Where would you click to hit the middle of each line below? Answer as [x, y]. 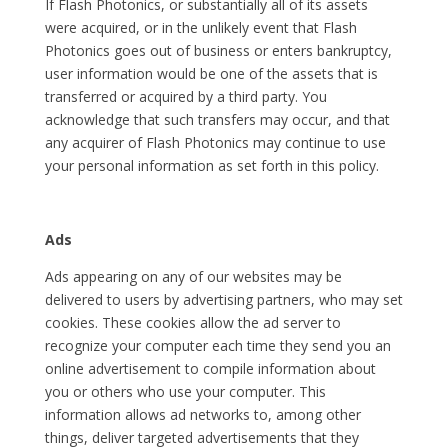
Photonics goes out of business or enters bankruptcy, [218, 50]
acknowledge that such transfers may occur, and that [217, 119]
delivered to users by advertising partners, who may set [223, 299]
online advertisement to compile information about [210, 368]
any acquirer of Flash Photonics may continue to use [215, 142]
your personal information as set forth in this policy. [211, 165]
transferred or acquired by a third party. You [185, 96]
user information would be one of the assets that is [211, 73]
